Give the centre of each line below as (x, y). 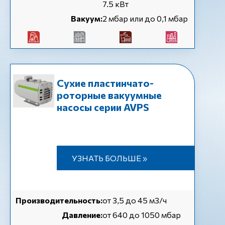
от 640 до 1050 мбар (142, 215)
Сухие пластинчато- (105, 83)
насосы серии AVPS (103, 107)
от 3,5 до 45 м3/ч (135, 200)
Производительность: (59, 200)
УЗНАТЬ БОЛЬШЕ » (109, 158)
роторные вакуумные (109, 95)
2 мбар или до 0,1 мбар (145, 18)
